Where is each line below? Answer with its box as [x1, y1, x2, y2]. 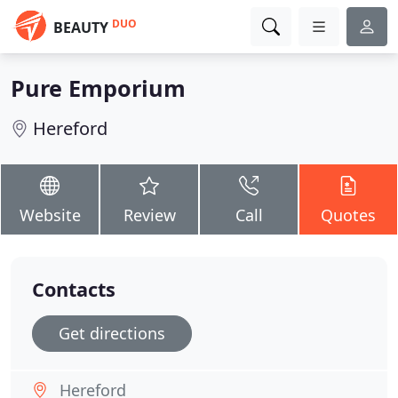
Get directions [59, 322, 165, 344]
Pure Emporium [11, 73, 186, 103]
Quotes [321, 204, 376, 226]
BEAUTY [53, 18, 108, 37]
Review [123, 204, 176, 226]
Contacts [32, 276, 115, 302]
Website [19, 204, 81, 226]
